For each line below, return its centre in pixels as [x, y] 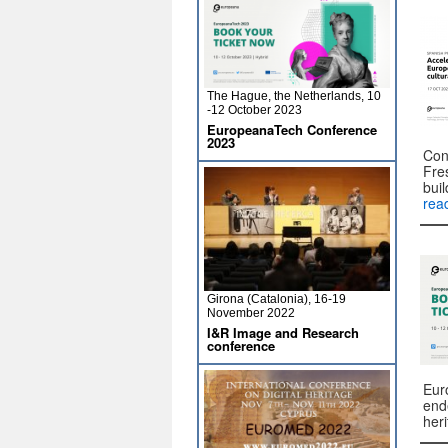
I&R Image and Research [283, 332]
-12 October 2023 [254, 110]
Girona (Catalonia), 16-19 [276, 299]
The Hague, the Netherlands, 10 [294, 96]
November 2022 [251, 313]
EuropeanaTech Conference [292, 129]
